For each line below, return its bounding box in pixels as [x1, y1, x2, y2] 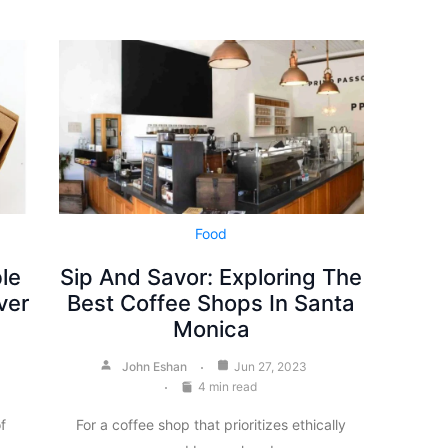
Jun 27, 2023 [234, 359, 308, 375]
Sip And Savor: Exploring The [60, 264, 363, 291]
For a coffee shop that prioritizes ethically [76, 416, 347, 434]
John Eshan [122, 359, 188, 375]
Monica [172, 316, 250, 343]
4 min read [197, 379, 257, 395]
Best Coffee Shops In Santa [67, 290, 356, 317]
